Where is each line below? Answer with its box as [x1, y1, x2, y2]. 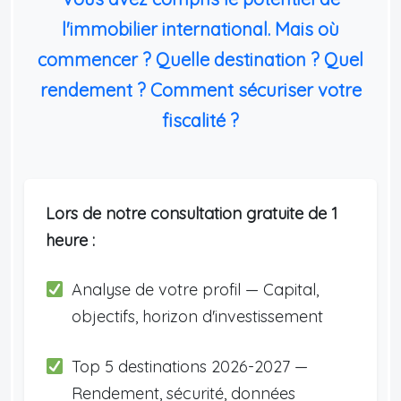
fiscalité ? [162, 108, 239, 132]
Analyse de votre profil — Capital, [71, 278, 319, 300]
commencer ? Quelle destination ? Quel [38, 47, 363, 71]
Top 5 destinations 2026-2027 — [71, 355, 308, 377]
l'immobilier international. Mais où [62, 17, 339, 40]
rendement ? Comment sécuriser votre [39, 78, 362, 101]
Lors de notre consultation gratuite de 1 [46, 202, 337, 224]
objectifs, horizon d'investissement [71, 305, 323, 327]
